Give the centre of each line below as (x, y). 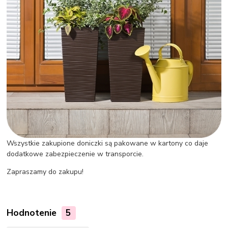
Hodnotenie (33, 213)
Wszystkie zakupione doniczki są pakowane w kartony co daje (108, 144)
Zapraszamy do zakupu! (45, 172)
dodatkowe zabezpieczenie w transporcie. (75, 154)
